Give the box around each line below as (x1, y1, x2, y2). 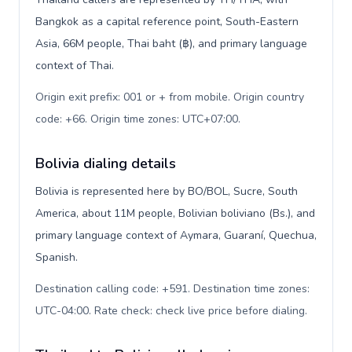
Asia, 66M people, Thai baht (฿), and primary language (35, 36, 307, 51)
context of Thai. (35, 58, 114, 73)
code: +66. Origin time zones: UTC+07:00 (35, 112, 238, 126)
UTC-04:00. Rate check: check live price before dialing (35, 303, 305, 318)
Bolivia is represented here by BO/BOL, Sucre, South (35, 184, 298, 199)
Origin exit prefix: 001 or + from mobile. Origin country (35, 90, 304, 104)
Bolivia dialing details (35, 154, 176, 173)
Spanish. (35, 250, 78, 265)
